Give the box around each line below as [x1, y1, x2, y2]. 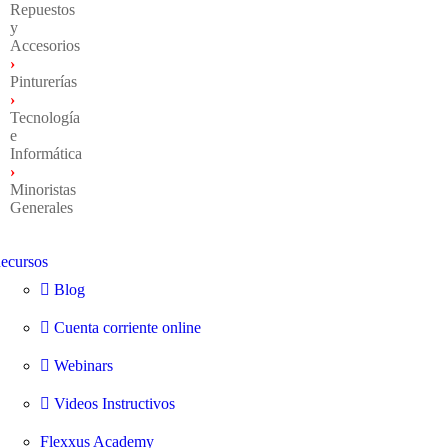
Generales [9, 199, 73, 217]
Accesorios [9, 37, 80, 55]
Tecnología [9, 109, 80, 127]
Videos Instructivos [53, 395, 175, 413]
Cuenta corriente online [53, 319, 201, 337]
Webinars [53, 357, 113, 375]
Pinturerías [9, 73, 77, 91]
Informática [9, 145, 82, 163]
